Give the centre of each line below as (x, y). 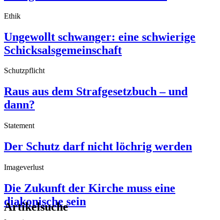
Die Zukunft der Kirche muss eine (90, 188)
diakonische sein (45, 202)
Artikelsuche (36, 206)
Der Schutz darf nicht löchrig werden (98, 147)
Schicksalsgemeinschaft (63, 50)
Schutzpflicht (24, 71)
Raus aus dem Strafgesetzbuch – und (96, 92)
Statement (19, 126)
